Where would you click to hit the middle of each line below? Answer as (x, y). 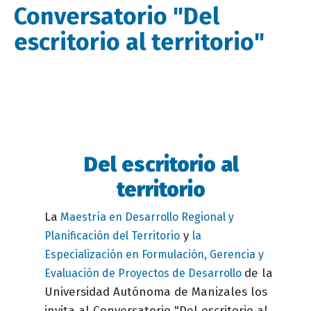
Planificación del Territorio (112, 236)
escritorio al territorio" (139, 42)
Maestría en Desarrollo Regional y (146, 217)
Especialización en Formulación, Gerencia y (154, 254)
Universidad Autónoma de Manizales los (156, 292)
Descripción (75, 160)
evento (62, 177)
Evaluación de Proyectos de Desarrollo (144, 273)
